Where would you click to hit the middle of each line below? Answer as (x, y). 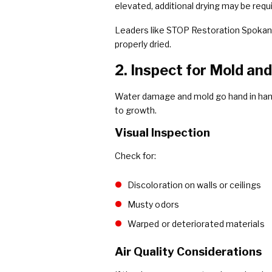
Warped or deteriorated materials (196, 223)
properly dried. (143, 44)
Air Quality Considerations (188, 251)
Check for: (135, 155)
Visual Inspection (162, 132)
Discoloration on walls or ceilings (194, 185)
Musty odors (153, 204)
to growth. (136, 110)
